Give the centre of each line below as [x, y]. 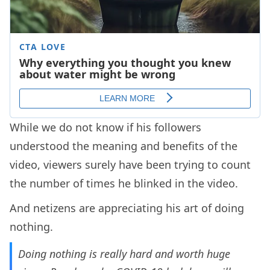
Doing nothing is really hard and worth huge [124, 254]
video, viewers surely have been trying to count [130, 165]
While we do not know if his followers [105, 127]
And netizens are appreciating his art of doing [127, 208]
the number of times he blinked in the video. [124, 184]
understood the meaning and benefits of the [124, 146]
